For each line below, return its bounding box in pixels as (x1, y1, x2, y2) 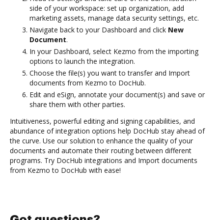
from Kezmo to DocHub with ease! (10, 165, 121, 175)
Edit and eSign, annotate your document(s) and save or (29, 89, 205, 99)
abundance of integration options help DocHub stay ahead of (10, 126, 205, 136)
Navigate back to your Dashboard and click (29, 25, 168, 34)
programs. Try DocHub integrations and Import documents (10, 155, 197, 165)
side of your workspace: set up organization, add (29, 3, 184, 13)
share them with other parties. (29, 99, 125, 109)
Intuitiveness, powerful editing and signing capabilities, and (10, 116, 195, 126)
